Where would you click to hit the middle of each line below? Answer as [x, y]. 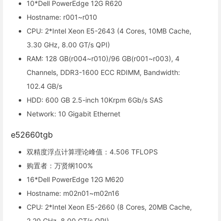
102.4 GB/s [44, 86]
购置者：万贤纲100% [60, 165]
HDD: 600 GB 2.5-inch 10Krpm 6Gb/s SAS [95, 100]
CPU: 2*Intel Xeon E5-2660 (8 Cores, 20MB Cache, [109, 207]
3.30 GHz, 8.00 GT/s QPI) [68, 44]
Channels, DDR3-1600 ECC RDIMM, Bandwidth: [103, 72]
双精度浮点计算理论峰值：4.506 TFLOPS [92, 151]
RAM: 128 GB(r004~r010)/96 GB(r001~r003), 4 [103, 58]
